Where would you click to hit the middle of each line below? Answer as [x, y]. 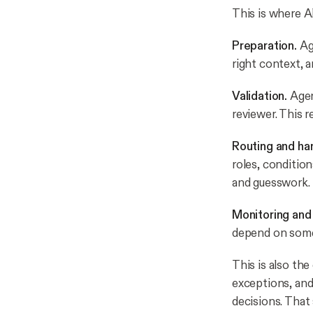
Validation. [260, 96]
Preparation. [264, 46]
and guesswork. [271, 183]
